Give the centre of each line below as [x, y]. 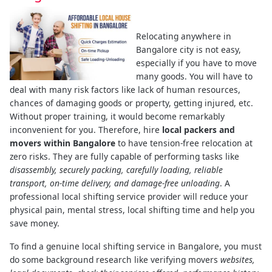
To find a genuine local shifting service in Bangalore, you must [136, 246]
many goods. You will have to [194, 76]
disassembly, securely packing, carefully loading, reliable [116, 169]
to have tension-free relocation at [184, 143]
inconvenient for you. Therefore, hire [86, 129]
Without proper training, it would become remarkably [117, 116]
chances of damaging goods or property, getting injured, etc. [131, 103]
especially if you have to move [196, 63]
